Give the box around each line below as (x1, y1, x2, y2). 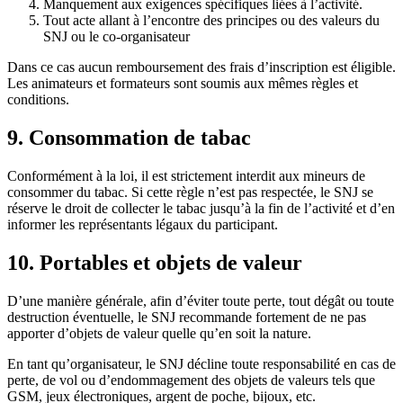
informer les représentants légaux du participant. (7, 217, 278, 233)
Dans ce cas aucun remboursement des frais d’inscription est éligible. (7, 59, 396, 76)
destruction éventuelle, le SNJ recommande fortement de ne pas (7, 309, 366, 325)
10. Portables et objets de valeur (7, 250, 302, 274)
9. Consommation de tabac (7, 126, 251, 150)
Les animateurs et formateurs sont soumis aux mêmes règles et (7, 76, 358, 92)
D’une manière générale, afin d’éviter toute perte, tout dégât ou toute (7, 292, 394, 309)
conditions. (7, 92, 69, 108)
